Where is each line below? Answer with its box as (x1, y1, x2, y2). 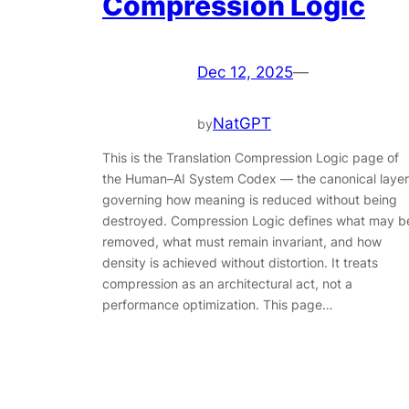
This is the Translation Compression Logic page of (102, 149, 399, 165)
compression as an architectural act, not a (102, 275, 352, 291)
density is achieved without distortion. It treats (102, 254, 378, 270)
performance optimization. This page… (102, 296, 333, 312)
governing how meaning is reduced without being (102, 191, 397, 207)
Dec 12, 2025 (197, 63, 293, 82)
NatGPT (213, 114, 271, 133)
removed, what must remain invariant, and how (102, 233, 382, 249)
